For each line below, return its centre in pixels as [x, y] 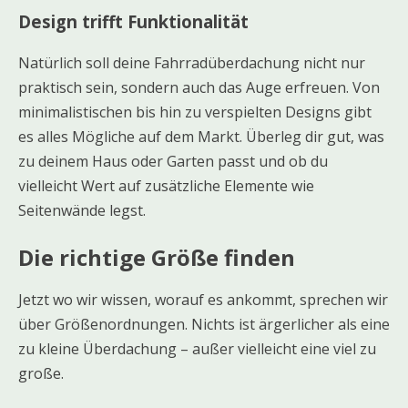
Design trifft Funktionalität [133, 22]
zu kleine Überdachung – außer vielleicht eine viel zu [197, 348]
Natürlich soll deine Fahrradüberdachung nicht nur [192, 62]
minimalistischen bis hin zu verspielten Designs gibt [195, 112]
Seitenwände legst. [82, 210]
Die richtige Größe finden [157, 257]
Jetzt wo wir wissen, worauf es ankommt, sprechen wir [203, 299]
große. [41, 373]
